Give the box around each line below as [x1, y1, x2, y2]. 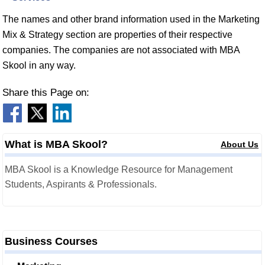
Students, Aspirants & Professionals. [5, 179, 157, 189]
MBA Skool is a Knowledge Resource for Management [5, 164, 232, 174]
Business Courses [5, 235, 98, 247]
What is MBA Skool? [5, 138, 108, 150]
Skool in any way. [2, 60, 76, 70]
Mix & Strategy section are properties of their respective [2, 30, 232, 40]
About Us [221, 140, 259, 149]
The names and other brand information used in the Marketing [2, 14, 260, 24]
